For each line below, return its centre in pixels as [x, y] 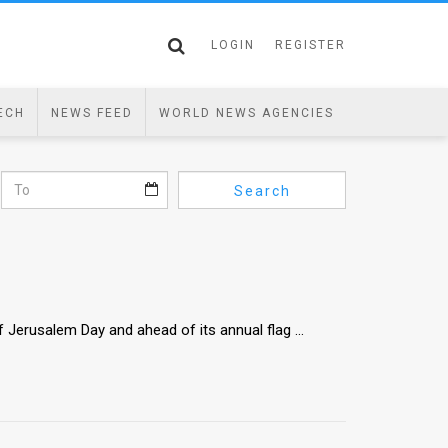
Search [262, 190]
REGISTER [310, 45]
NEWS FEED [91, 113]
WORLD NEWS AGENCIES [246, 113]
